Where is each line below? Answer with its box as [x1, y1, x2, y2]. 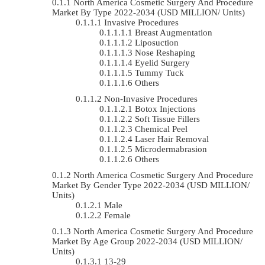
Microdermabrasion [135, 144, 207, 154]
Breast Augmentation [135, 27, 212, 37]
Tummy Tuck [135, 67, 184, 77]
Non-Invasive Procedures [104, 93, 198, 104]
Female [104, 210, 131, 220]
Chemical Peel [135, 124, 188, 134]
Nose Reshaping [135, 47, 195, 57]
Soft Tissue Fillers [135, 114, 200, 124]
